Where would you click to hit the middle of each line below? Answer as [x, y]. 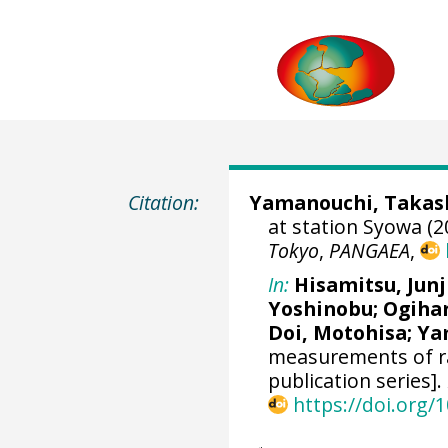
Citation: [164, 202]
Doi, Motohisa [338, 332]
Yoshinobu [321, 308]
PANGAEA [370, 250]
